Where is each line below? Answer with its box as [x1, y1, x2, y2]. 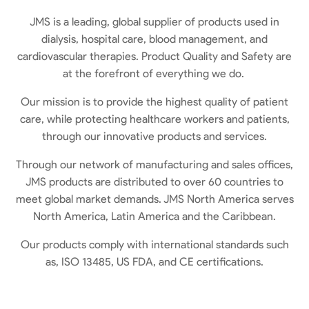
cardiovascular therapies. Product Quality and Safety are [17, 50, 292, 63]
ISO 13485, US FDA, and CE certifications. [59, 255, 263, 269]
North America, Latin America [33, 210, 182, 223]
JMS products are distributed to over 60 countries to [26, 175, 283, 189]
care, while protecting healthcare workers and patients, [19, 112, 290, 126]
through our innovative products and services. [42, 130, 267, 143]
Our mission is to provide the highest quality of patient [21, 95, 288, 109]
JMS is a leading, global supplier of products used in [30, 15, 279, 29]
